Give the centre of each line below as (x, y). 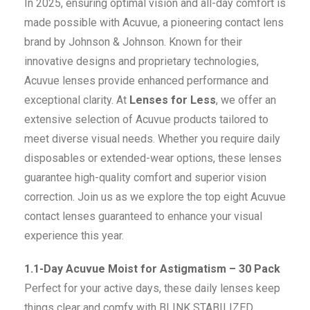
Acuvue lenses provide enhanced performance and (146, 81)
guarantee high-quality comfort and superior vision (145, 178)
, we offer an (246, 100)
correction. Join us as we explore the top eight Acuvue (155, 197)
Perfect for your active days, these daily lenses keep (152, 289)
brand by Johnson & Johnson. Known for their (133, 42)
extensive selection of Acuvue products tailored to (146, 120)
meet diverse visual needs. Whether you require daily (152, 139)
